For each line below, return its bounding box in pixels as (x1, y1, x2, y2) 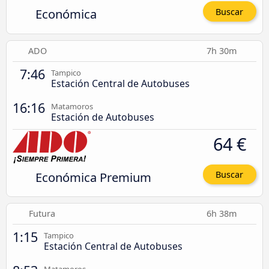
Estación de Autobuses (51, 110, 154, 124)
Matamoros (51, 100, 93, 112)
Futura (28, 208, 55, 220)
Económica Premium (35, 168, 151, 186)
